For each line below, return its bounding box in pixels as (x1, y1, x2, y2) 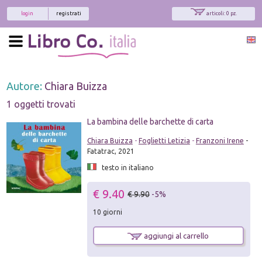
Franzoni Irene (195, 136, 244, 144)
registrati (56, 11, 81, 16)
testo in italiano (96, 163, 154, 171)
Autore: (6, 80, 45, 92)
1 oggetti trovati (6, 98, 76, 109)
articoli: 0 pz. (206, 11, 237, 16)
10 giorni (92, 208, 122, 216)
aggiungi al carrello (142, 231, 209, 240)
